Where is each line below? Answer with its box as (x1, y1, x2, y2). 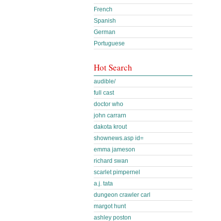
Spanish (94, 17, 116, 24)
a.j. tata (94, 180, 113, 187)
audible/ (94, 78, 115, 85)
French (94, 6, 112, 13)
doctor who (94, 101, 123, 108)
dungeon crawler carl (94, 191, 150, 198)
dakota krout (94, 123, 127, 130)
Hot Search (94, 62, 132, 73)
